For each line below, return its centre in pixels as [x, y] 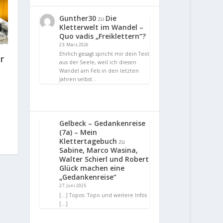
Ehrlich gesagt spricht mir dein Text [105, 54]
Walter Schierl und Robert [104, 159]
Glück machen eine [92, 168]
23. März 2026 [74, 44]
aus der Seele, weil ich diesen [98, 62]
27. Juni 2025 [73, 186]
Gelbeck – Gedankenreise [103, 123]
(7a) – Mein [78, 132]
